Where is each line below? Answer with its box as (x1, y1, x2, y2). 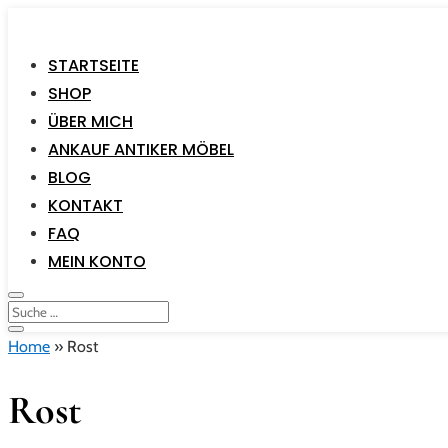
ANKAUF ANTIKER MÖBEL (48, 138, 234, 161)
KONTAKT (48, 194, 123, 217)
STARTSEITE (48, 54, 139, 77)
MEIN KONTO (48, 250, 146, 273)
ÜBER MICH (48, 110, 133, 133)
